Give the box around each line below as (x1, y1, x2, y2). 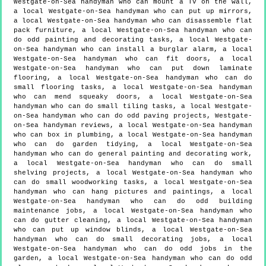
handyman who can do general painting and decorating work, (14, 150, 252, 158)
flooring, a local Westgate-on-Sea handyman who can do (14, 74, 252, 82)
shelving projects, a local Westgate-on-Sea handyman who (14, 169, 252, 177)
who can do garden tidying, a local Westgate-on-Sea (14, 141, 252, 148)
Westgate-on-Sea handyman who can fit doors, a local (14, 55, 252, 63)
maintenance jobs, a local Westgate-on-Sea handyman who (14, 207, 252, 215)
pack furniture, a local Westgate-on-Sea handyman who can (14, 27, 252, 34)
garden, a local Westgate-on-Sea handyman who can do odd (14, 255, 252, 262)
